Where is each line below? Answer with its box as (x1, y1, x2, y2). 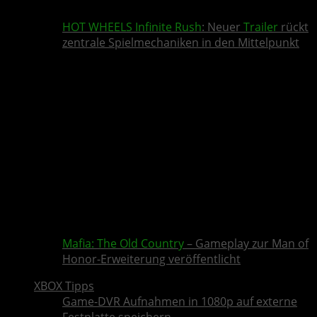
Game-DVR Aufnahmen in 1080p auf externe (62, 294, 297, 310)
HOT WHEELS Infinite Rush (62, 19, 202, 35)
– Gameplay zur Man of (184, 236, 309, 252)
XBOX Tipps (34, 278, 94, 294)
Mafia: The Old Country (62, 236, 184, 252)
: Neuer (202, 19, 243, 35)
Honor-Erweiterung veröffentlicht (62, 251, 241, 267)
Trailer (243, 19, 278, 35)
